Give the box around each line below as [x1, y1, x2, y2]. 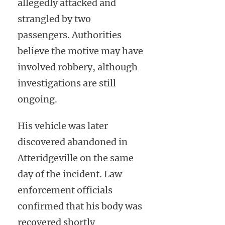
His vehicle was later [18, 120, 108, 132]
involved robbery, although [18, 61, 138, 73]
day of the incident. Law [18, 168, 122, 180]
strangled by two [18, 13, 91, 25]
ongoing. [18, 93, 57, 105]
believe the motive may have [18, 45, 143, 57]
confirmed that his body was [18, 200, 142, 212]
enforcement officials [18, 184, 113, 196]
